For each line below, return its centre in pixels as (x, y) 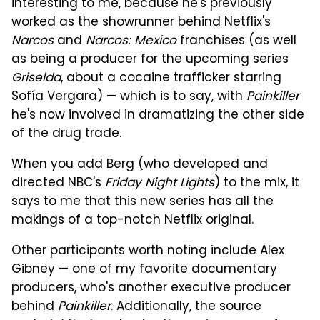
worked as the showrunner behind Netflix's (141, 23)
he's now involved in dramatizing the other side (158, 116)
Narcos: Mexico (131, 42)
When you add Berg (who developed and (140, 165)
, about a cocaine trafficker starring (171, 79)
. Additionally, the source (186, 307)
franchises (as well (236, 42)
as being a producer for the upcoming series (150, 60)
